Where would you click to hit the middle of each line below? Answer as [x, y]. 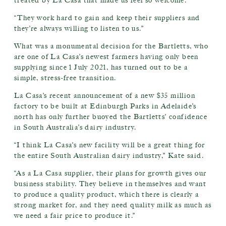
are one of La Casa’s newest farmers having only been [106, 57]
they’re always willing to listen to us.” [79, 29]
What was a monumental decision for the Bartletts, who [111, 46]
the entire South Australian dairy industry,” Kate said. [109, 156]
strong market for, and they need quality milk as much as [113, 205]
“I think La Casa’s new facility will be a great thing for [110, 145]
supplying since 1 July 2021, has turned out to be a [101, 67]
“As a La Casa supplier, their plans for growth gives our [110, 173]
